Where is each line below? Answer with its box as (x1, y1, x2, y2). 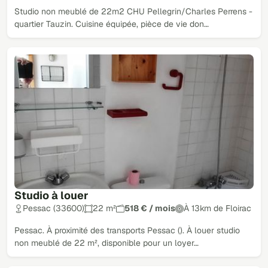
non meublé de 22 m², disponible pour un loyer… (14, 237, 199, 249)
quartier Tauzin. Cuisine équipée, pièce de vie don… (14, 18, 209, 29)
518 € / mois (124, 203, 175, 214)
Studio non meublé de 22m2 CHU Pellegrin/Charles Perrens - (14, 5, 252, 17)
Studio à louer (14, 188, 89, 203)
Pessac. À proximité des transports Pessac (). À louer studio (14, 225, 240, 236)
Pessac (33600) (23, 203, 84, 214)
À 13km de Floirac (184, 203, 251, 214)
